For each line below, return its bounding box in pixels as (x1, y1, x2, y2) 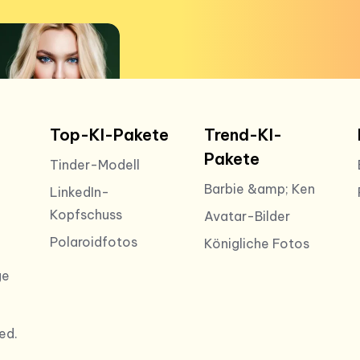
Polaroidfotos (50, 234, 137, 250)
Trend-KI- (203, 125, 282, 145)
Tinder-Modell (50, 157, 140, 173)
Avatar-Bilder (203, 208, 290, 224)
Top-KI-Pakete (50, 125, 169, 145)
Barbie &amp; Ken (203, 181, 315, 197)
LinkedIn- (50, 184, 109, 200)
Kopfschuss (50, 207, 122, 223)
